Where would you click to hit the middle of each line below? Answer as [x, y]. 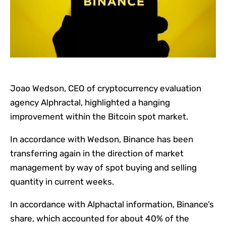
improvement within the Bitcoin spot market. [99, 117]
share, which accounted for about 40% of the [100, 219]
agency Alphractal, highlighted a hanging [90, 103]
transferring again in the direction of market [97, 154]
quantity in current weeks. [62, 182]
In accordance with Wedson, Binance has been [102, 139]
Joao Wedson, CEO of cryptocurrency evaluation [106, 89]
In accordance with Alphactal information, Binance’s [112, 205]
